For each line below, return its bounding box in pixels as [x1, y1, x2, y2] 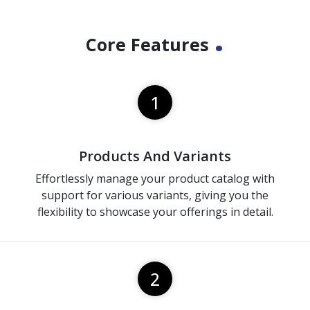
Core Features [86, 33, 214, 57]
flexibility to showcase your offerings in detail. [37, 204, 273, 220]
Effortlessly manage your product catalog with [35, 171, 275, 187]
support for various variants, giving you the [42, 188, 268, 203]
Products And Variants [79, 147, 231, 166]
